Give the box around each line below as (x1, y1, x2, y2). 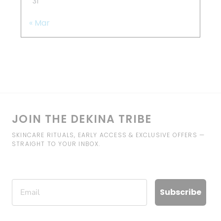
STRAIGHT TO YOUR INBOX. (12, 140, 101, 148)
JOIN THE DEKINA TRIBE (12, 111, 152, 127)
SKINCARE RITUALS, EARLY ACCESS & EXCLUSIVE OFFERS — (12, 131, 205, 140)
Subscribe (160, 186, 201, 198)
